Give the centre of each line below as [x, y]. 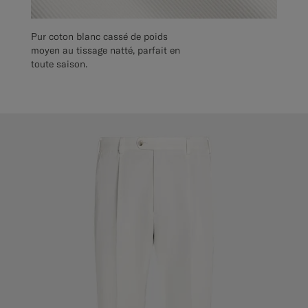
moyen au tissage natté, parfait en [106, 51]
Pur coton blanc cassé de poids [99, 37]
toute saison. [59, 64]
